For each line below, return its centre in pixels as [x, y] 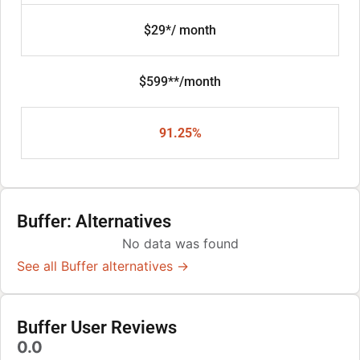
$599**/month [180, 82]
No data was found [180, 244]
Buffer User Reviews [97, 328]
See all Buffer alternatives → [103, 266]
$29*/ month [180, 31]
